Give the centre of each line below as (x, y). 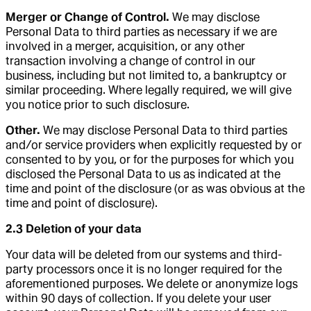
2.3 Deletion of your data (74, 228)
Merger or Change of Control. (87, 17)
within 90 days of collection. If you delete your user (138, 298)
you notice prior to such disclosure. (98, 104)
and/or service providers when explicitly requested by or (154, 144)
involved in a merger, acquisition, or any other (125, 46)
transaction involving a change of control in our (131, 60)
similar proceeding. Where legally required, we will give (149, 90)
